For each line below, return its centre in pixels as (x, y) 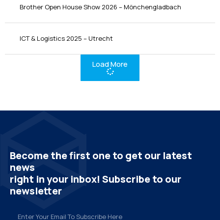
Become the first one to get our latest (101, 156)
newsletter (36, 191)
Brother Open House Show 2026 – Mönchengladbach (100, 7)
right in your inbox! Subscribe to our (96, 179)
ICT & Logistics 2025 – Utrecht (66, 39)
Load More (110, 64)
